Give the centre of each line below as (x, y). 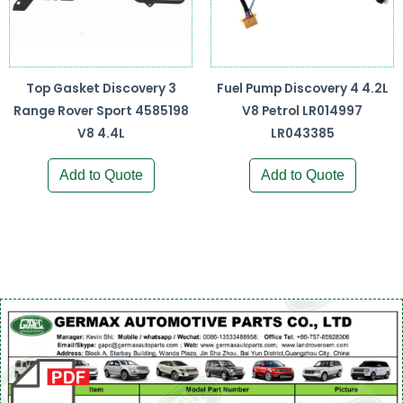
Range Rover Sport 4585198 (101, 111)
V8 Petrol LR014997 (302, 111)
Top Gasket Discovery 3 (101, 88)
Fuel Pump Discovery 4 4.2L (302, 88)
